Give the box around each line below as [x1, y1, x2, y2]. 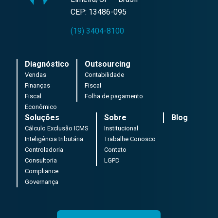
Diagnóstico [24, 59, 69, 69]
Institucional [104, 124, 138, 132]
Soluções [24, 112, 59, 122]
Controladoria [24, 145, 63, 153]
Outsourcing [84, 59, 130, 69]
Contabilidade [84, 71, 124, 78]
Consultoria [24, 156, 57, 164]
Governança [24, 178, 58, 185]
